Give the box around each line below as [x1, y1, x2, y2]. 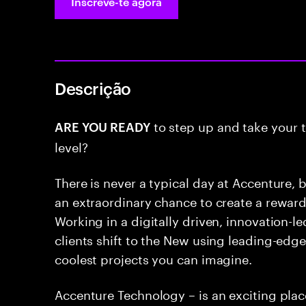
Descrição [55, 77, 131, 99]
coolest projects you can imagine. [55, 248, 253, 267]
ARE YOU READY [55, 117, 150, 135]
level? [55, 136, 88, 155]
